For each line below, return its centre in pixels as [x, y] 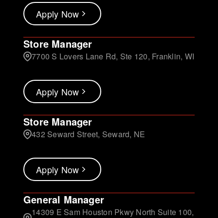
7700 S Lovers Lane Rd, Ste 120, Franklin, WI [113, 56]
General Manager [64, 200]
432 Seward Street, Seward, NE [89, 134]
